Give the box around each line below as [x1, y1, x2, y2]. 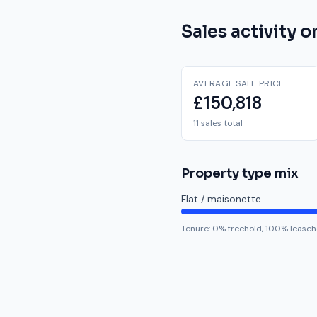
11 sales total [193, 117, 243, 129]
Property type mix [181, 166, 299, 181]
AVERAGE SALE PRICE [193, 78, 284, 89]
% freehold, [219, 223, 263, 234]
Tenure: [181, 223, 212, 234]
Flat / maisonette [181, 192, 261, 205]
